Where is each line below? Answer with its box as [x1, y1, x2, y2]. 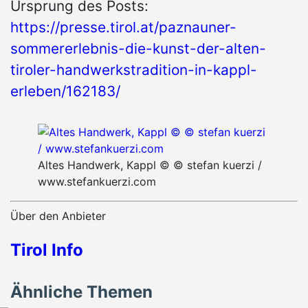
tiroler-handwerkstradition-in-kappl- [10, 61, 257, 79]
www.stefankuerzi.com [38, 175, 156, 189]
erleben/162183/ [10, 82, 120, 100]
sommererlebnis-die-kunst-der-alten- [10, 40, 266, 58]
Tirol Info [10, 240, 83, 261]
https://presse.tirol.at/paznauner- [10, 19, 236, 36]
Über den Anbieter [10, 209, 106, 223]
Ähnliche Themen [10, 282, 153, 302]
